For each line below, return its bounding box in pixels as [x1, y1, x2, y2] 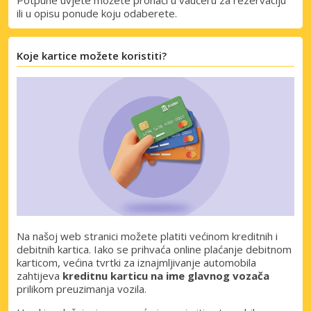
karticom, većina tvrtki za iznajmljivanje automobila [17, 255, 256, 269]
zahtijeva [17, 268, 62, 283]
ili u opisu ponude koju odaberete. [17, 6, 177, 20]
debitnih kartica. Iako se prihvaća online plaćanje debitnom [17, 242, 292, 256]
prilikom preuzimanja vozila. [17, 281, 146, 296]
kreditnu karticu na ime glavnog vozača [62, 268, 269, 283]
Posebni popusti [49, 218, 149, 235]
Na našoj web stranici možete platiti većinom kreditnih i [17, 228, 278, 243]
